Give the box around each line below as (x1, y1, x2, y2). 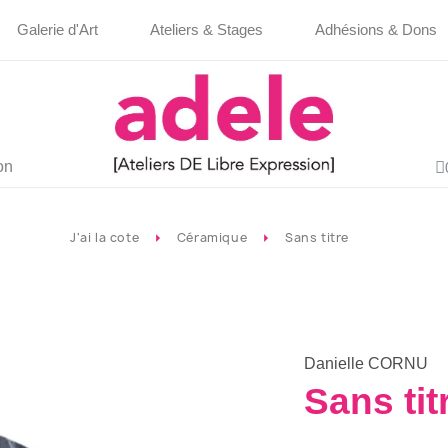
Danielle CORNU (304, 355, 428, 373)
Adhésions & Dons (314, 21, 437, 38)
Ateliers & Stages (149, 21, 263, 38)
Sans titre (284, 229, 349, 247)
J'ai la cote (70, 229, 140, 247)
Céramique (176, 229, 248, 247)
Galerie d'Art (16, 21, 98, 38)
